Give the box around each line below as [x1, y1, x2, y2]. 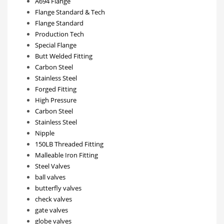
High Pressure [35, 95, 76, 104]
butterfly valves [35, 183, 81, 192]
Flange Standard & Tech [35, 7, 105, 16]
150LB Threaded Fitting [35, 139, 103, 148]
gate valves [35, 205, 68, 214]
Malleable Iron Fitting [35, 150, 98, 159]
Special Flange [35, 40, 76, 49]
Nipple [35, 128, 54, 137]
